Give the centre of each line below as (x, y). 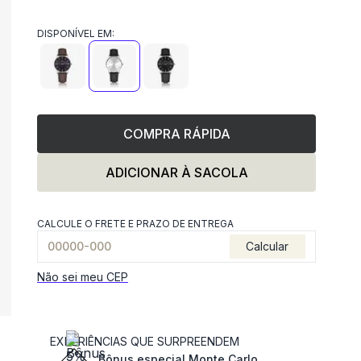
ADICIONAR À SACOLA (176, 172)
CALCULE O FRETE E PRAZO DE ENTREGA (135, 224)
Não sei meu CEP (83, 277)
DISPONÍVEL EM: (76, 33)
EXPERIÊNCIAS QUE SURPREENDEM (145, 341)
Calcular (268, 246)
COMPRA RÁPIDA (176, 134)
